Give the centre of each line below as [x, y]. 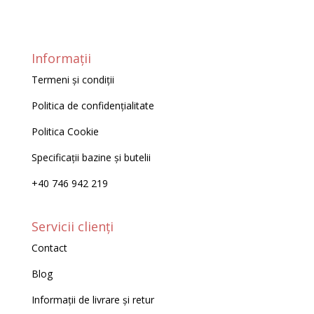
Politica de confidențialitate [93, 105]
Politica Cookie [65, 131]
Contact [49, 248]
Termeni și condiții [73, 79]
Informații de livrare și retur [93, 300]
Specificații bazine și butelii [91, 157]
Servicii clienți [72, 227]
